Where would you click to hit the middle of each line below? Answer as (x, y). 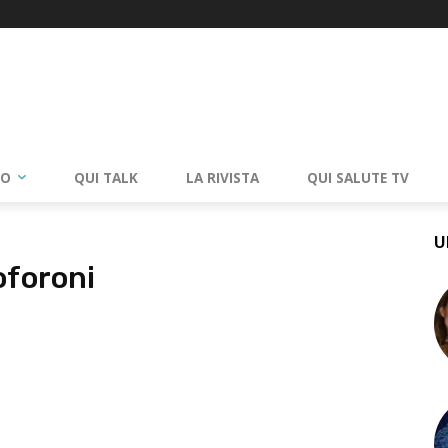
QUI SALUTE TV (358, 177)
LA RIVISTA (222, 177)
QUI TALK (106, 177)
